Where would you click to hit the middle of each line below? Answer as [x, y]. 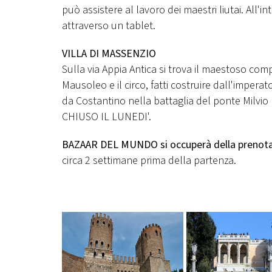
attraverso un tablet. [109, 26]
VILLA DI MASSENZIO [109, 54]
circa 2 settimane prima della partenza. [151, 161]
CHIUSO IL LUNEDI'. [107, 117]
